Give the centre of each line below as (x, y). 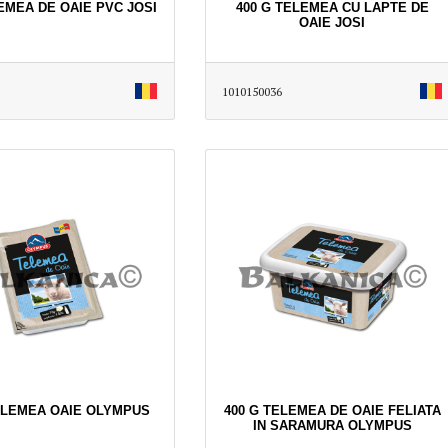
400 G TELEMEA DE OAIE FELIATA (332, 410)
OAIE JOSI (332, 22)
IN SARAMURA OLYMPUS (332, 425)
